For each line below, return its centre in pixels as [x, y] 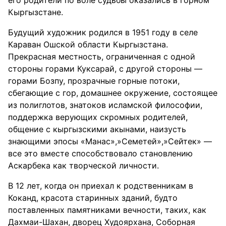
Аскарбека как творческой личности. [83, 165]
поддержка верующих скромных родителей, [98, 117]
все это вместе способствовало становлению [100, 153]
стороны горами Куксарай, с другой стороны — [105, 69]
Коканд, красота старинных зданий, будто [93, 198]
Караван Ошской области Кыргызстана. [88, 44]
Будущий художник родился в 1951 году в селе [103, 32]
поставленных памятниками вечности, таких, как [107, 210]
